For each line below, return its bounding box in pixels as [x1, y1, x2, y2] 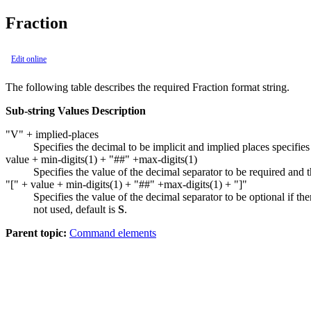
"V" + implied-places [6, 128, 99, 140]
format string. [228, 81, 289, 93]
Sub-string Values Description [6, 104, 146, 117]
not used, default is [33, 203, 118, 215]
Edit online [11, 53, 47, 64]
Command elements [69, 226, 156, 239]
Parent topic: [6, 226, 67, 239]
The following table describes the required [6, 81, 192, 93]
